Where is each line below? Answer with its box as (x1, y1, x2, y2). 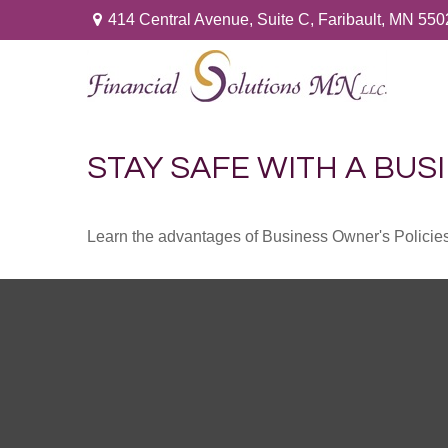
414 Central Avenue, (107, 11, 257, 28)
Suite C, (256, 11, 314, 28)
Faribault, (317, 11, 385, 28)
